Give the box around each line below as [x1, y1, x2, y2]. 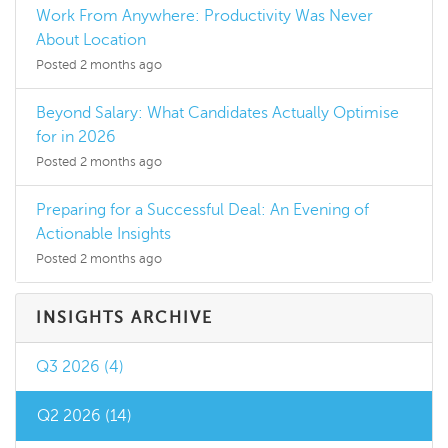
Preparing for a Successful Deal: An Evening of [36, 201, 369, 220]
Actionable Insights [36, 225, 171, 244]
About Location [36, 31, 146, 50]
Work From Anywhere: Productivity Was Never [36, 7, 373, 26]
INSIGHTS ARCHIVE [36, 309, 213, 328]
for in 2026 [36, 128, 116, 147]
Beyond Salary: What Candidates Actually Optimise [36, 104, 399, 123]
